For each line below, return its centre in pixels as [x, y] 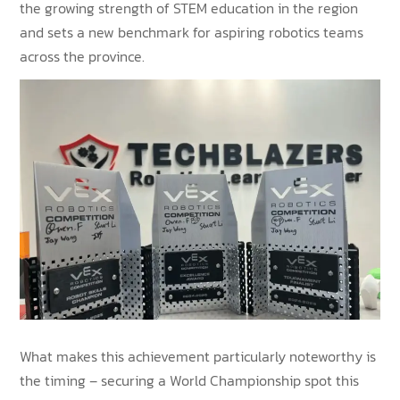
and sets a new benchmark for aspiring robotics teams [192, 32]
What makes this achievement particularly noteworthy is [198, 356]
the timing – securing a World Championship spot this [190, 380]
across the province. [83, 56]
